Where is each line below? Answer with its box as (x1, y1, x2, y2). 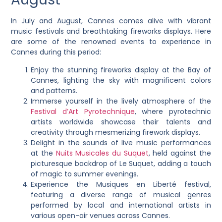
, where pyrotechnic (134, 106, 211, 116)
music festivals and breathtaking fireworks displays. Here (11, 26, 211, 37)
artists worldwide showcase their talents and (31, 116, 211, 127)
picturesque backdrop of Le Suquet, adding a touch (31, 158, 211, 168)
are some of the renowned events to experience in (11, 37, 211, 47)
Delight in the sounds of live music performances (31, 137, 211, 148)
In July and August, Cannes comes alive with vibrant (11, 16, 211, 26)
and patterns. (31, 85, 78, 96)
